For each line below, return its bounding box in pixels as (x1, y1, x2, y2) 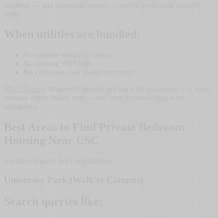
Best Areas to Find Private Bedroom (4, 121, 185, 134)
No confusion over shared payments (23, 68, 134, 77)
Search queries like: (4, 195, 103, 208)
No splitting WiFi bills (23, 59, 91, 68)
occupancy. (4, 102, 38, 111)
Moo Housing (4, 85, 47, 93)
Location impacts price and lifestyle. (4, 157, 114, 165)
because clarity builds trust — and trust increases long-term (4, 93, 184, 102)
